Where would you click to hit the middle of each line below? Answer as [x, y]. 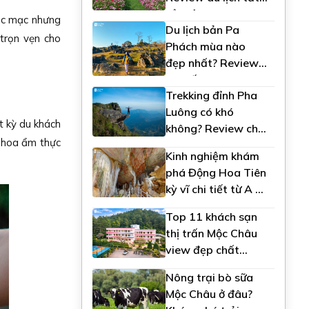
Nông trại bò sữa [209, 277]
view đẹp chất [202, 249]
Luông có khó [199, 111]
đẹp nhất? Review [212, 62]
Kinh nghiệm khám [212, 156]
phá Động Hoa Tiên [216, 172]
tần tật [184, 14]
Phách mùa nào [205, 46]
